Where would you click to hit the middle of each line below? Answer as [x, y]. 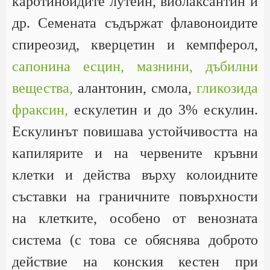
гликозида [227, 88]
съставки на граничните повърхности [135, 196]
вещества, [42, 88]
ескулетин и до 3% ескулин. [163, 110]
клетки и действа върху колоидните [135, 175]
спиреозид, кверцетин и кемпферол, [135, 45]
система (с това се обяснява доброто [135, 240]
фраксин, [40, 110]
